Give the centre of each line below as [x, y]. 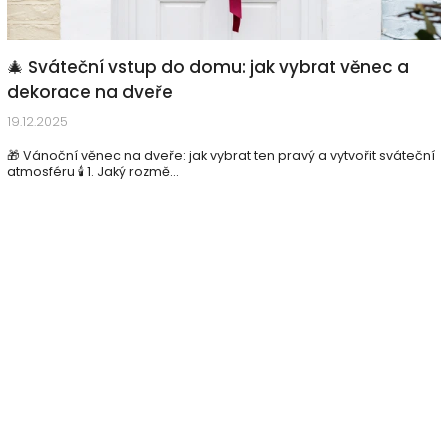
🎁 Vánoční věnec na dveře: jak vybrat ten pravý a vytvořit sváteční [221, 155]
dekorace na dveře [90, 92]
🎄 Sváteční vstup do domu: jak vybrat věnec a [208, 67]
